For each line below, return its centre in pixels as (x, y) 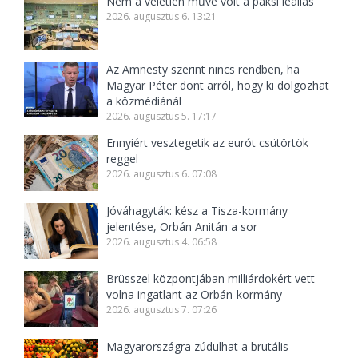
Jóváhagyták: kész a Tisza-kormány (197, 211)
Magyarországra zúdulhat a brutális (198, 347)
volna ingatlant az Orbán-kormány (195, 295)
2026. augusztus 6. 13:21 (162, 17)
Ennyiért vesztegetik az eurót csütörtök (208, 143)
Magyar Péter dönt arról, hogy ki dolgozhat (218, 86)
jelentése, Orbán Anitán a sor (182, 227)
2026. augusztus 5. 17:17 (162, 117)
